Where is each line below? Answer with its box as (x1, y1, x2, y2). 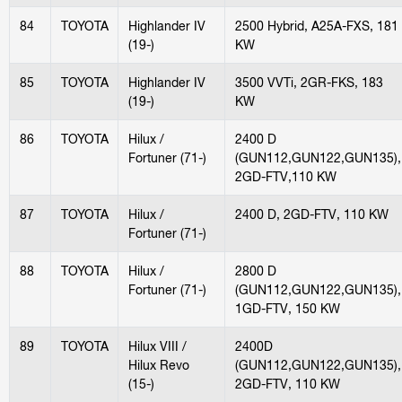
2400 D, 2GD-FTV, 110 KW (234, 205, 389, 222)
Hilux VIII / (127, 337, 187, 354)
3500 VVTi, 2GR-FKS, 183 (234, 74, 383, 90)
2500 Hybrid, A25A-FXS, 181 (234, 17, 398, 33)
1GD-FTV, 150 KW (234, 300, 340, 316)
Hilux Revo (127, 356, 189, 372)
